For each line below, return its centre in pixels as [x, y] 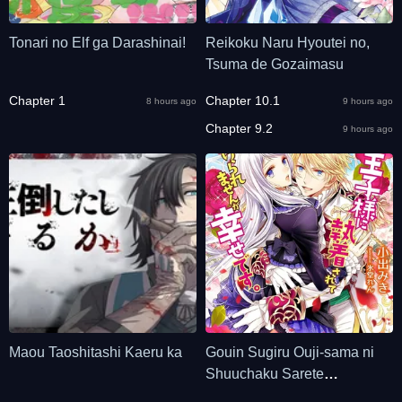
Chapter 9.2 [239, 128]
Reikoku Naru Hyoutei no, [288, 43]
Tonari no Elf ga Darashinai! [97, 43]
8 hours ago [171, 100]
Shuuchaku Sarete [265, 374]
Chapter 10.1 [243, 100]
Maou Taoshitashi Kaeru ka [96, 352]
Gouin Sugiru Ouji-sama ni [290, 352]
